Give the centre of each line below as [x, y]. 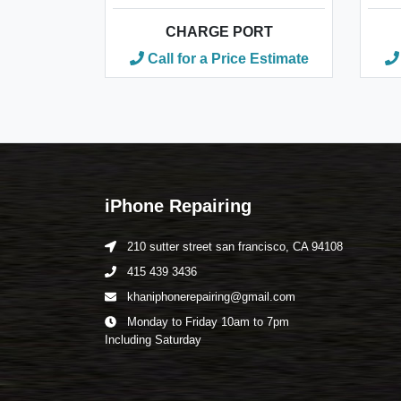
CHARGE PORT [219, 32]
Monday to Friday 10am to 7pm [206, 322]
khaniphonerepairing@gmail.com [211, 297]
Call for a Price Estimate [226, 59]
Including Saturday [153, 340]
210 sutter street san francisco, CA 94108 [233, 247]
